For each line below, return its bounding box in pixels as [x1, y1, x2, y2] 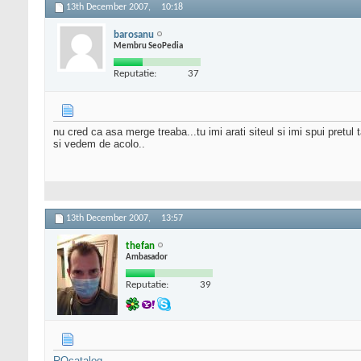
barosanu [114, 29, 154, 40]
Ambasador [126, 252, 168, 262]
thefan [126, 240, 155, 251]
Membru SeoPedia [114, 41, 183, 51]
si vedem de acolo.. [53, 138, 145, 151]
